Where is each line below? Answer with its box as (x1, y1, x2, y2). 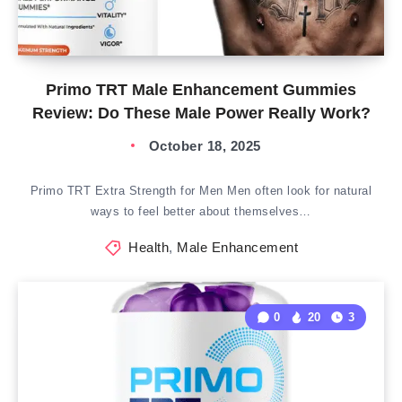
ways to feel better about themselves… (91, 205, 311, 218)
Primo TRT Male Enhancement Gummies (46, 81, 356, 99)
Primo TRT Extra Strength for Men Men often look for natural (30, 184, 372, 197)
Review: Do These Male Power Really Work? (31, 104, 371, 122)
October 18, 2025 (148, 138, 261, 153)
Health (128, 240, 170, 255)
